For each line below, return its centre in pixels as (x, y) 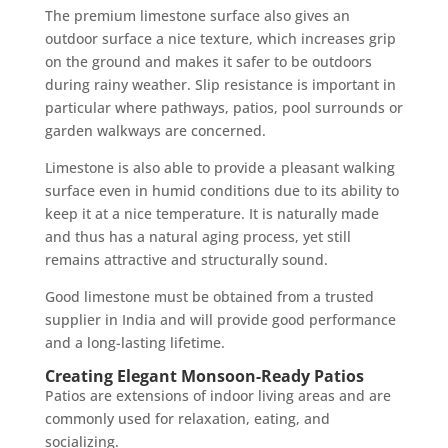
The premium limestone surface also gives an (197, 15)
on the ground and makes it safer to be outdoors (208, 61)
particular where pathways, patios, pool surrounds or (223, 107)
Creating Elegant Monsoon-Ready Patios (204, 375)
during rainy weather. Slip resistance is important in (220, 84)
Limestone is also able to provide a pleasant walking (219, 167)
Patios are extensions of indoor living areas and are (217, 395)
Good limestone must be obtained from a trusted (209, 296)
